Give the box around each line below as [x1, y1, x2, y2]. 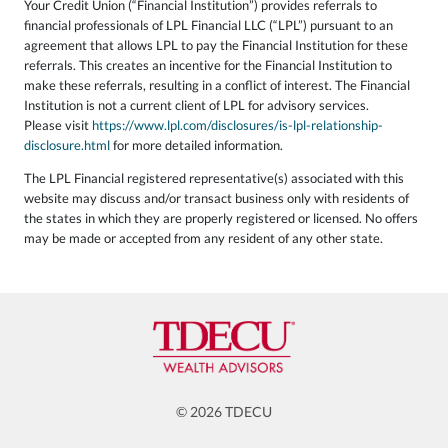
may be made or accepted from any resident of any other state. [24, 229, 383, 246]
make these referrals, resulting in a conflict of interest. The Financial [24, 76, 410, 93]
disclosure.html [24, 136, 110, 153]
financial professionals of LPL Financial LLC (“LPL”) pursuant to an [24, 16, 393, 33]
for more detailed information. [110, 136, 283, 153]
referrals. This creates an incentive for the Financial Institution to [24, 56, 392, 73]
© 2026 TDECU [176, 402, 272, 420]
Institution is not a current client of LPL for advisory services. [24, 96, 369, 113]
